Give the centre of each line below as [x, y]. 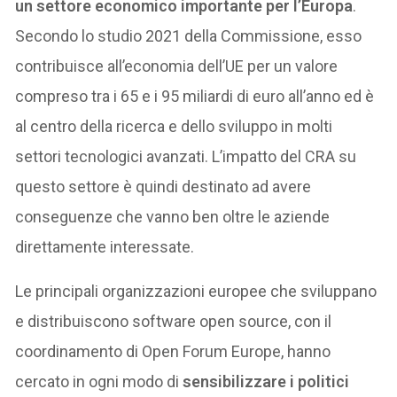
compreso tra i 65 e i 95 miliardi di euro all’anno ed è [195, 96]
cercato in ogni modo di [99, 381]
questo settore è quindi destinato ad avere [163, 186]
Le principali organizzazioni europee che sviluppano [196, 291]
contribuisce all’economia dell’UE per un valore [177, 66]
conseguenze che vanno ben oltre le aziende [173, 216]
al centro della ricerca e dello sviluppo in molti [174, 126]
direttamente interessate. [105, 246]
